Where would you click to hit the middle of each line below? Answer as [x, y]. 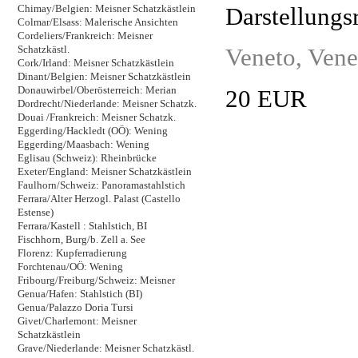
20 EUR [266, 99]
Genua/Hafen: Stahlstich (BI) [80, 294]
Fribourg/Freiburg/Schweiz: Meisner [96, 280]
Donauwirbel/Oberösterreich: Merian [97, 90]
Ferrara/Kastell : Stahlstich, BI [82, 226]
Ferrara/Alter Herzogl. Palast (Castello [99, 199]
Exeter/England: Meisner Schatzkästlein [104, 171]
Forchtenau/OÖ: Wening [70, 267]
